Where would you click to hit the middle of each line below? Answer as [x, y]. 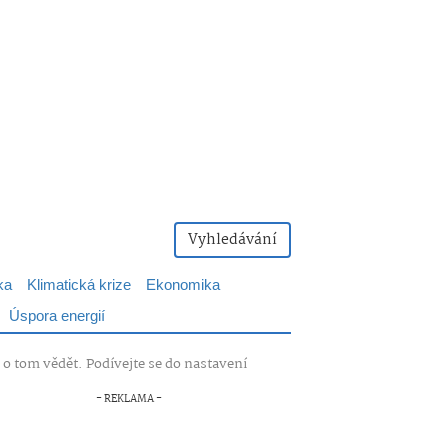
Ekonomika [183, 285]
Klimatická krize [79, 285]
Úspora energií [57, 316]
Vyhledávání [232, 240]
